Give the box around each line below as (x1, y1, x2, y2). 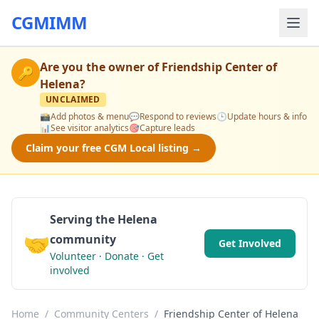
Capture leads (140, 122, 195, 134)
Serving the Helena (50, 211, 157, 227)
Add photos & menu (51, 110, 129, 122)
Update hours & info (227, 110, 307, 122)
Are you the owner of (40, 59, 162, 75)
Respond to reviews (140, 110, 216, 122)
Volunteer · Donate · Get (50, 249, 164, 263)
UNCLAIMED (46, 93, 100, 105)
